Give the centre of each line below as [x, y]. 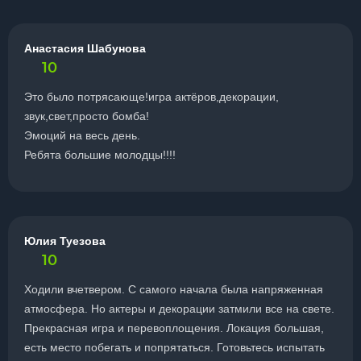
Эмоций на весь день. [82, 135]
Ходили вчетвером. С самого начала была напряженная [174, 289]
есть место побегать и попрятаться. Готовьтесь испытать [174, 347]
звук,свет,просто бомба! [87, 116]
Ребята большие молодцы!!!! [100, 155]
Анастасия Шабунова [85, 48]
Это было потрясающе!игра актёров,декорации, [151, 97]
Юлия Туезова [65, 241]
